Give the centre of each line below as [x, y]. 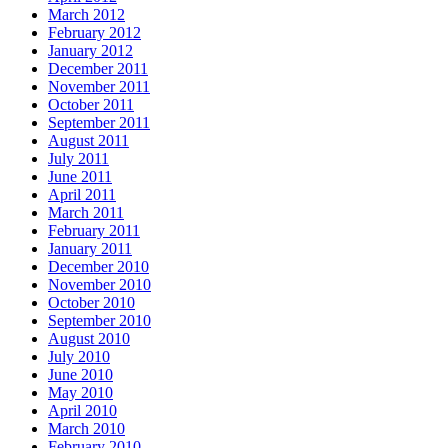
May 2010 [80, 393]
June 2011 [80, 177]
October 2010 [91, 303]
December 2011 [98, 69]
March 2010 [86, 429]
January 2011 [90, 249]
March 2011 [86, 213]
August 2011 [88, 141]
